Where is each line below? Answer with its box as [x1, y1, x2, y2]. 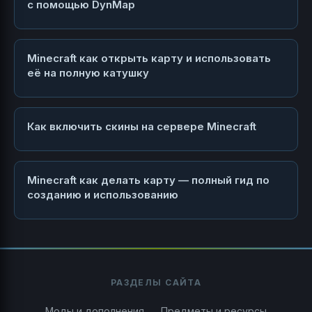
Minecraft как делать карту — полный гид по [27, 173, 270, 187]
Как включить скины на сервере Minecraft [27, 120, 256, 134]
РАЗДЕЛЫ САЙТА [110, 277, 202, 288]
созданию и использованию [27, 188, 178, 202]
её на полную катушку [27, 66, 149, 80]
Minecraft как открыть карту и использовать [27, 52, 271, 65]
